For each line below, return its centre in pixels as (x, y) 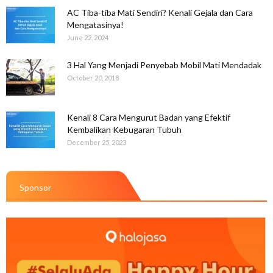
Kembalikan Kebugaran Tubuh (124, 129)
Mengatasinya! (95, 24)
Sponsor (35, 187)
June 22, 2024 (88, 37)
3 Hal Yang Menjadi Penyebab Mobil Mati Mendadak (164, 65)
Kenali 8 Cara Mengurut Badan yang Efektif (149, 117)
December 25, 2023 (97, 142)
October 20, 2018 (93, 77)
